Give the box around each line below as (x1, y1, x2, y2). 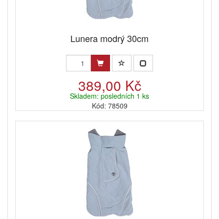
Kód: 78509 (91, 101, 128, 111)
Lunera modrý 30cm (70, 32, 149, 45)
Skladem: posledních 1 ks (70, 91, 149, 101)
